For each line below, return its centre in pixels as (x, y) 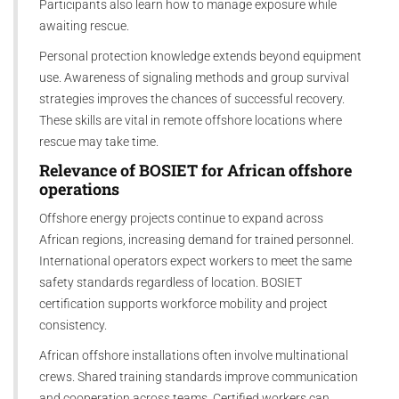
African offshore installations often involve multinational (194, 355)
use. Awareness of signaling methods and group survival (194, 77)
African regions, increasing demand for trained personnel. (196, 239)
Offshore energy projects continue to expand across (181, 218)
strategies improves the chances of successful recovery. (192, 98)
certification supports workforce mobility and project (183, 303)
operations (79, 189)
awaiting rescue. (84, 25)
